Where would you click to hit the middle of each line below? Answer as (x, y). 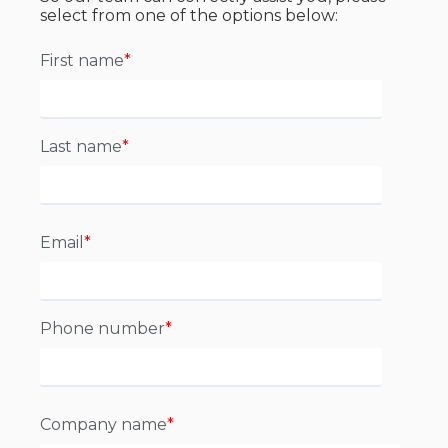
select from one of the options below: (189, 15)
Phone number (102, 328)
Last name (81, 146)
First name (82, 60)
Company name (103, 424)
